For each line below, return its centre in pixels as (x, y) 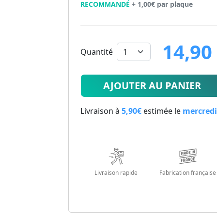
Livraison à (101, 111)
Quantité (97, 52)
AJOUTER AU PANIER (152, 86)
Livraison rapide (116, 173)
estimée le (162, 111)
